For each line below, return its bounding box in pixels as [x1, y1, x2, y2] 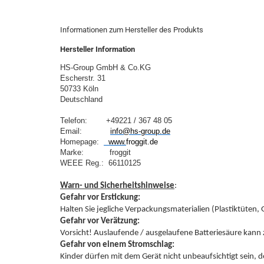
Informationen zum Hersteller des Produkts [60, 25, 203, 34]
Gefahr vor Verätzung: [60, 217, 140, 226]
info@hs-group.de [110, 127, 170, 136]
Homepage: [60, 137, 104, 146]
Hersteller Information [60, 45, 135, 54]
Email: [60, 127, 110, 136]
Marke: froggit [60, 148, 131, 157]
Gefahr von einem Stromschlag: [60, 240, 174, 249]
